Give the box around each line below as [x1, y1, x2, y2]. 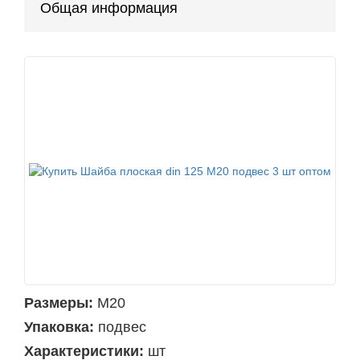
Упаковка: [24, 319, 94, 336]
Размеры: [24, 295, 93, 312]
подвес [98, 319, 146, 336]
